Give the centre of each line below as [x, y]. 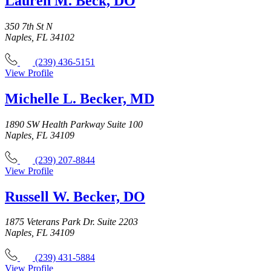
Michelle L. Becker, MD [80, 98]
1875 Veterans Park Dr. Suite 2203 [71, 222]
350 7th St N [29, 26]
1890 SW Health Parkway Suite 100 [74, 124]
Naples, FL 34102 [40, 37]
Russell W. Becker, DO [75, 196]
